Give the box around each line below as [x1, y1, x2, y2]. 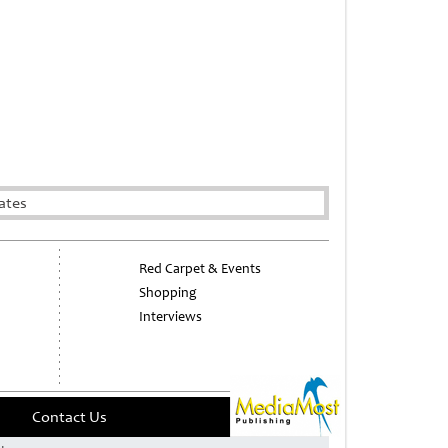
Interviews [138, 308, 202, 326]
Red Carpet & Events [138, 260, 261, 278]
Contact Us [32, 407, 108, 428]
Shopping [138, 284, 197, 302]
